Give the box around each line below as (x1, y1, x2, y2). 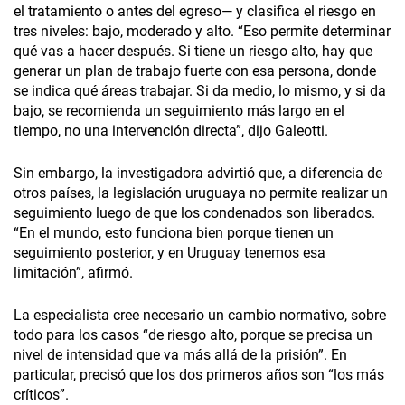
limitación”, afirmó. (14, 264, 133, 282)
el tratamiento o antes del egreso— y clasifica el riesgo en (14, 3, 376, 21)
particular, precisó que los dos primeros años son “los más (14, 366, 384, 384)
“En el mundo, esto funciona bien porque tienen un (14, 224, 334, 242)
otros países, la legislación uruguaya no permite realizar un (14, 184, 388, 202)
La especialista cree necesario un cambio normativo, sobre (14, 306, 386, 325)
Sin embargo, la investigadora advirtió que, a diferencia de (14, 165, 382, 183)
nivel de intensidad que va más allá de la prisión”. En (14, 346, 347, 364)
